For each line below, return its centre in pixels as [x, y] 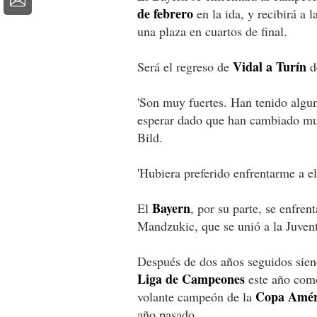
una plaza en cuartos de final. [212, 31]
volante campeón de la [196, 296]
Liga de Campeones [191, 278]
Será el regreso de [185, 66]
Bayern [171, 208]
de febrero [165, 13]
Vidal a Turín [270, 66]
